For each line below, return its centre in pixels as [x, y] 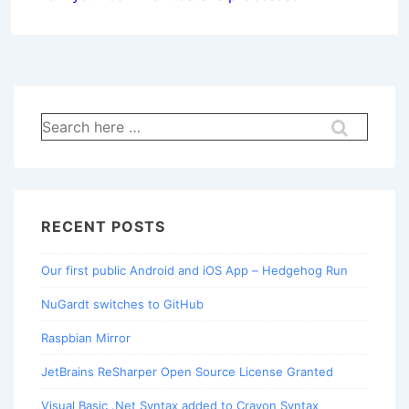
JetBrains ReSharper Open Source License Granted [187, 371]
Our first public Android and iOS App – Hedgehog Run [194, 270]
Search [60, 122]
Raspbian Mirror [86, 337]
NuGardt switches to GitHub [122, 304]
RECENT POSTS [103, 226]
